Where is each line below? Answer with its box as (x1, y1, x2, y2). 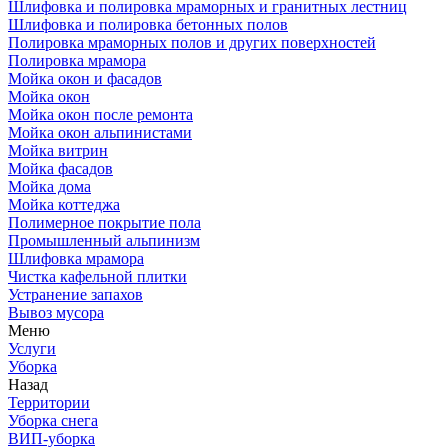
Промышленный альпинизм (8, 232, 200, 249)
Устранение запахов (8, 286, 143, 303)
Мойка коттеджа (8, 196, 120, 213)
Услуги (8, 340, 56, 357)
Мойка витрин (8, 142, 108, 159)
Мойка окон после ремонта (8, 106, 193, 123)
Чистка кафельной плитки (8, 268, 187, 285)
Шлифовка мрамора (8, 250, 144, 267)
